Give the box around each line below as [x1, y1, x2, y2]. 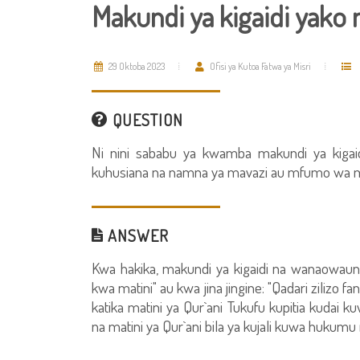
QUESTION [108, 109, 183, 130]
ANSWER [104, 225, 169, 246]
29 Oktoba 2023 [107, 60, 165, 72]
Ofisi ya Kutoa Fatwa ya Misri [208, 60, 311, 72]
